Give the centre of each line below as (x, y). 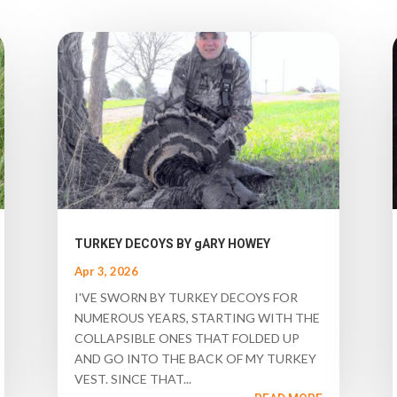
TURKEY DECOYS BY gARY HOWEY (172, 244)
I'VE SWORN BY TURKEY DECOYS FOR (186, 298)
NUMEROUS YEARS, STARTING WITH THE (197, 318)
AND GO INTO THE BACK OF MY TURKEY (195, 359)
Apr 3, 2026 (106, 272)
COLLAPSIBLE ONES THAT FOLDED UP (187, 339)
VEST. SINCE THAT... (132, 379)
